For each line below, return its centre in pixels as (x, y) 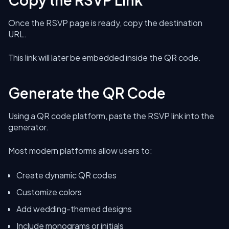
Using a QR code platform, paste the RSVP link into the (111, 116)
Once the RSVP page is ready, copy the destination (105, 23)
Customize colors (49, 192)
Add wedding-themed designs (74, 209)
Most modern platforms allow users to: (80, 151)
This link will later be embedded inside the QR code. (105, 58)
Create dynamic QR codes (66, 175)
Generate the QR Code (87, 93)
